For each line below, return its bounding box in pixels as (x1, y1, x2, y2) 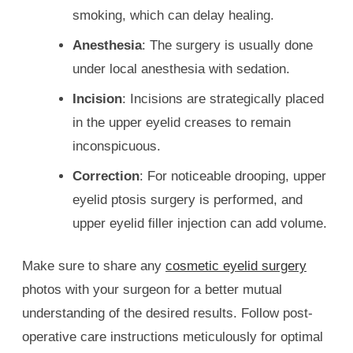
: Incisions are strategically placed (122, 91, 324, 106)
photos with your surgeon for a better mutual (22, 281, 282, 297)
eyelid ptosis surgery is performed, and (72, 191, 303, 207)
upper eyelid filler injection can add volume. (72, 215, 327, 231)
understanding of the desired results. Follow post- (22, 305, 313, 321)
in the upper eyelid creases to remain (72, 114, 291, 130)
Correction (72, 168, 139, 184)
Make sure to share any (22, 258, 165, 273)
